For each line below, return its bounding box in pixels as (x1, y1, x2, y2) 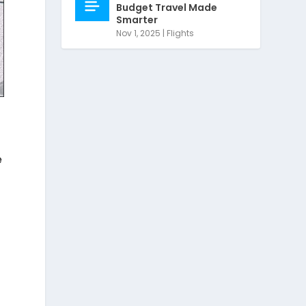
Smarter (116, 12, 158, 27)
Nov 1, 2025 (116, 27, 161, 39)
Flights (167, 27, 195, 39)
